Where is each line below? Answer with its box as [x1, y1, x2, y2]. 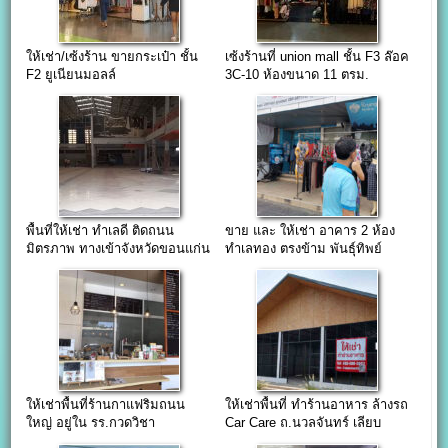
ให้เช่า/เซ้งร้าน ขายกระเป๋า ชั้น [26, 49, 199, 65]
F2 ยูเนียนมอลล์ [26, 67, 117, 83]
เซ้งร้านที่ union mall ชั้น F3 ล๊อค [224, 49, 409, 65]
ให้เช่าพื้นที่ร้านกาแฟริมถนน [26, 397, 186, 413]
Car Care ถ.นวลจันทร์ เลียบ [224, 415, 381, 431]
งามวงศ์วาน [224, 259, 291, 275]
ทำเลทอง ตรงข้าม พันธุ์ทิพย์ [224, 241, 382, 257]
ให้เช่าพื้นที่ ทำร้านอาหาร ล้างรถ [224, 397, 408, 413]
